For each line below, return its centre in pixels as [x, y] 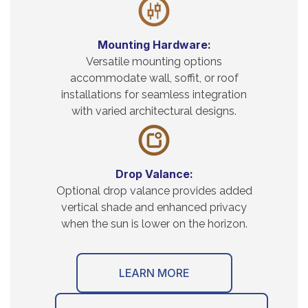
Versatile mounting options [154, 61]
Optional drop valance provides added [154, 190]
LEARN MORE [154, 273]
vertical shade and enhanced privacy [154, 207]
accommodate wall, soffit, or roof [154, 78]
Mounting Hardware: [154, 44]
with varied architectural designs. [154, 111]
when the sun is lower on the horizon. [154, 223]
